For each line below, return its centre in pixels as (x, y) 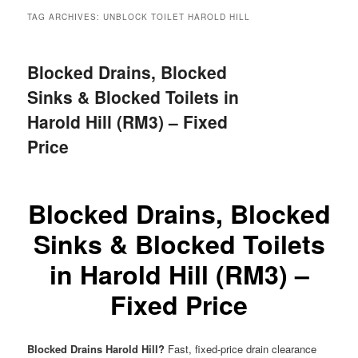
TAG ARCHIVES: (66, 17)
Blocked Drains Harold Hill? (96, 348)
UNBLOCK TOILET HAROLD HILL (177, 17)
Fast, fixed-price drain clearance (241, 348)
